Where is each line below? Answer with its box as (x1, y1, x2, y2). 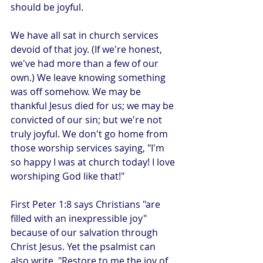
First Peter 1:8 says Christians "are (11, 198, 163, 211)
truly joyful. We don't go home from (11, 127, 170, 140)
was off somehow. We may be (11, 85, 143, 98)
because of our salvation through (11, 226, 160, 239)
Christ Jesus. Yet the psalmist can (11, 240, 158, 253)
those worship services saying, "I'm (11, 141, 167, 154)
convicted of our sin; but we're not (11, 113, 164, 126)
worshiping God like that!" (11, 170, 124, 183)
